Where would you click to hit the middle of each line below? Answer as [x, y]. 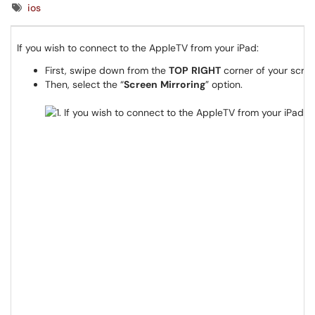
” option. [224, 84]
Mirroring [183, 84]
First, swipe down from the [107, 70]
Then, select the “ [84, 84]
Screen [141, 84]
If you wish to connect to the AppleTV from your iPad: [138, 48]
